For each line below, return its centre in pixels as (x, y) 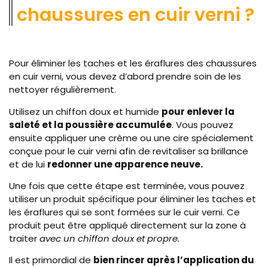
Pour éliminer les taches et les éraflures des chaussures (133, 63)
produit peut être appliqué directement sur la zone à (127, 225)
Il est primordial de (51, 260)
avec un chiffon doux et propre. (111, 238)
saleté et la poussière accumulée (90, 124)
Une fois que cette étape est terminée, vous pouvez (127, 185)
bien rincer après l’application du (174, 260)
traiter (24, 238)
